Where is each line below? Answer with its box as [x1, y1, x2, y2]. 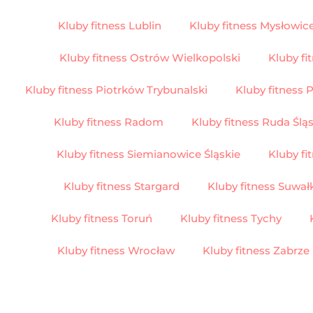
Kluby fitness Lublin [57, 18, 161, 32]
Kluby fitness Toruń [50, 211, 152, 225]
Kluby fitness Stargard [64, 179, 180, 193]
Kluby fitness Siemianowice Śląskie [57, 147, 240, 161]
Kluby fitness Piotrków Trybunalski [25, 82, 208, 96]
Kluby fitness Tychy [180, 211, 282, 225]
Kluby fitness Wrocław [57, 243, 175, 257]
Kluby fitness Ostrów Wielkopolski [59, 50, 240, 64]
